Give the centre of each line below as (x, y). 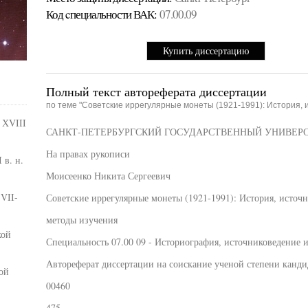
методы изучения (81, 220)
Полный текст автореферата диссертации (156, 91)
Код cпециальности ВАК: (101, 14)
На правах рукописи (88, 154)
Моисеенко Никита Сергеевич (108, 176)
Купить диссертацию (206, 51)
